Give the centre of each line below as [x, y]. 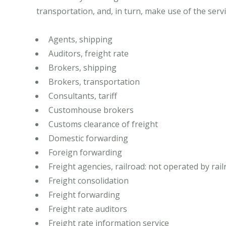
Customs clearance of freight [103, 124]
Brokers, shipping [82, 68]
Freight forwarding [84, 195]
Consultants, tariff [83, 96]
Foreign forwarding [85, 153]
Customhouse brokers [91, 110]
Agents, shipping [80, 40]
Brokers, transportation [94, 82]
